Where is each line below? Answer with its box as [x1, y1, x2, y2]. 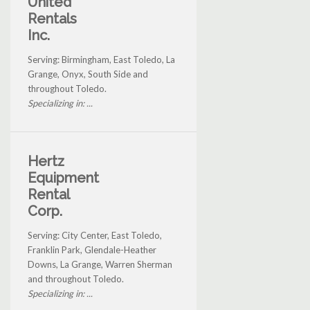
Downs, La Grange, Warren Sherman [28, 259, 172, 271]
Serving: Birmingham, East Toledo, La [28, 54, 175, 66]
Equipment [28, 170, 99, 187]
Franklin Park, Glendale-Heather [28, 244, 156, 256]
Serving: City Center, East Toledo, [28, 230, 162, 241]
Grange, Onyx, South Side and [28, 69, 148, 80]
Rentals [28, 10, 77, 28]
